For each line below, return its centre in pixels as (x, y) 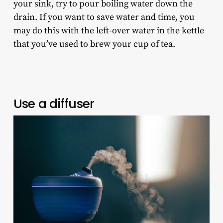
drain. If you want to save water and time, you (104, 17)
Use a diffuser (55, 104)
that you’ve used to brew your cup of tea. (95, 44)
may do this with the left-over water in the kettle (109, 31)
